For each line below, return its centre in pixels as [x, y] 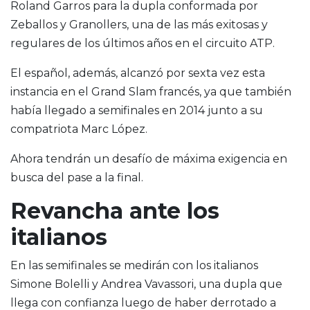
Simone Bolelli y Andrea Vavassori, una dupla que [146, 284]
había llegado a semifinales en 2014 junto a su [137, 111]
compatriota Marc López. [79, 129]
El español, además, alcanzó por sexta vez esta [138, 73]
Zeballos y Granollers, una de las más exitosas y [139, 25]
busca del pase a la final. [77, 178]
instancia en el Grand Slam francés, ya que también [151, 92]
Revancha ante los [115, 211]
